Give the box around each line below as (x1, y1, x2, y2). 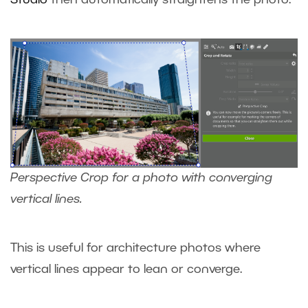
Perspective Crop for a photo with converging (10, 173, 272, 184)
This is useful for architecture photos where (10, 243, 261, 254)
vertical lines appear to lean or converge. (10, 264, 245, 276)
